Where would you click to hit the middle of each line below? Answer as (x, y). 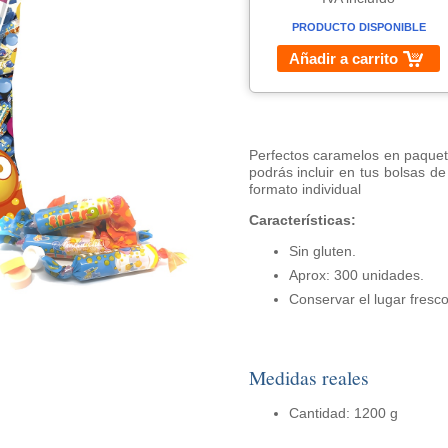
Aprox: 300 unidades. (356, 275)
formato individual (304, 189)
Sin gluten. (322, 251)
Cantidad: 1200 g (343, 413)
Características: (302, 220)
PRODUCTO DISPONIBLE (358, 27)
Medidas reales (308, 377)
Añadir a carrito (343, 58)
